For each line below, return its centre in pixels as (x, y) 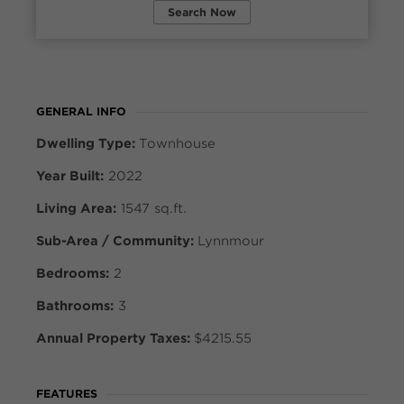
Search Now (202, 12)
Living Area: (76, 208)
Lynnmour (231, 241)
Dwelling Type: (87, 143)
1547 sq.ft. (151, 208)
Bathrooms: (75, 306)
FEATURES (67, 394)
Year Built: (70, 176)
